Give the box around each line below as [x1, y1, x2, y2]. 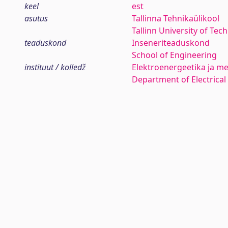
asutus [24, 13, 48, 24]
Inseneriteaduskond [131, 37, 210, 48]
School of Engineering [131, 49, 217, 61]
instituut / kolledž [24, 62, 85, 73]
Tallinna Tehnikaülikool [131, 13, 219, 24]
